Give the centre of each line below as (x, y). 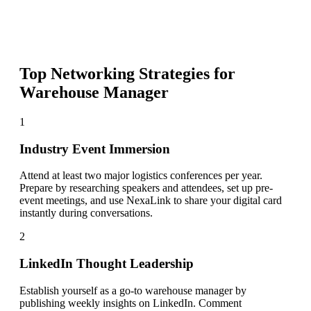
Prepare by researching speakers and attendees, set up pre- (146, 188)
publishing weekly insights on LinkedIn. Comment (131, 303)
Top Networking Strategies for (127, 74)
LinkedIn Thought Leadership (107, 264)
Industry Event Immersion (95, 149)
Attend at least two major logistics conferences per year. (141, 176)
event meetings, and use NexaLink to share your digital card (151, 201)
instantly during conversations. (86, 213)
